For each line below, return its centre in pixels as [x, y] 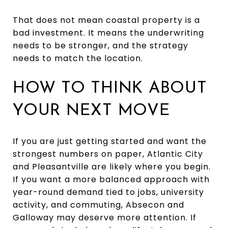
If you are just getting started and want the [110, 141]
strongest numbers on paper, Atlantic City [108, 154]
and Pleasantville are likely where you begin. [112, 166]
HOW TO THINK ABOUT [110, 88]
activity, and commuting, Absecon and [98, 205]
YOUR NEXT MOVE [92, 111]
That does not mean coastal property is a [106, 20]
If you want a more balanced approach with [111, 179]
